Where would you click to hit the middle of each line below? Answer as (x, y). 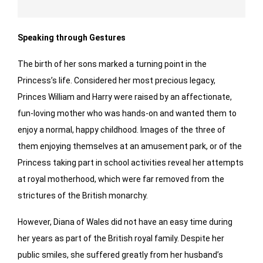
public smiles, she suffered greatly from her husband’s (120, 255)
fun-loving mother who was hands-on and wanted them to (127, 114)
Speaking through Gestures (72, 38)
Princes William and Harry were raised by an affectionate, (125, 97)
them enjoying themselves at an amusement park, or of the (130, 146)
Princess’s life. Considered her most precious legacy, (117, 81)
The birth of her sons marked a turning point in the (112, 64)
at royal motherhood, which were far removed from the (121, 179)
